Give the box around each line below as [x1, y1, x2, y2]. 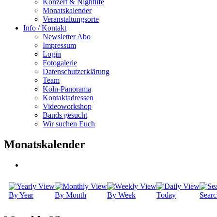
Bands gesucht [43, 111, 87, 119]
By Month [55, 190, 86, 199]
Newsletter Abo [43, 32, 91, 41]
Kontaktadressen [43, 93, 93, 102]
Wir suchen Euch [43, 120, 95, 128]
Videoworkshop [43, 102, 92, 110]
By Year [9, 190, 33, 199]
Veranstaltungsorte [43, 15, 99, 23]
